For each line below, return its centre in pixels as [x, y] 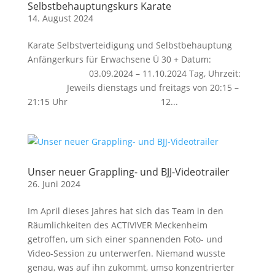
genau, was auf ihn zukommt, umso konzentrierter [131, 267]
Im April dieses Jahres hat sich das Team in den [125, 211]
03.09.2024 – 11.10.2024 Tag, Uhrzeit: [134, 73]
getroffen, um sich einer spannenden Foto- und [125, 239]
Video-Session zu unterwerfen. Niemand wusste [126, 253]
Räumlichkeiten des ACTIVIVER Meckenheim [117, 225]
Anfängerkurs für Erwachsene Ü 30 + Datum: [119, 59]
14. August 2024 [60, 18]
